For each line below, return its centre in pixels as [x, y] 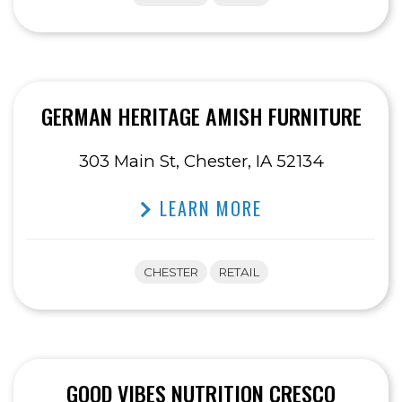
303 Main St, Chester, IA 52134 [201, 162]
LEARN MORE [208, 209]
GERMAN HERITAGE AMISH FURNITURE [201, 116]
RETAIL [239, 272]
